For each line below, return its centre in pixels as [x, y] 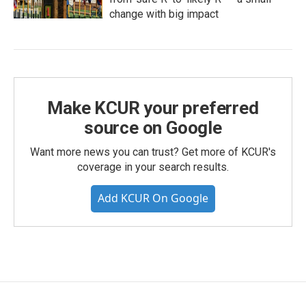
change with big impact [164, 14]
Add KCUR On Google [153, 198]
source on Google [153, 128]
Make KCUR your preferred [153, 108]
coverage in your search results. [153, 167]
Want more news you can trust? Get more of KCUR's [153, 152]
